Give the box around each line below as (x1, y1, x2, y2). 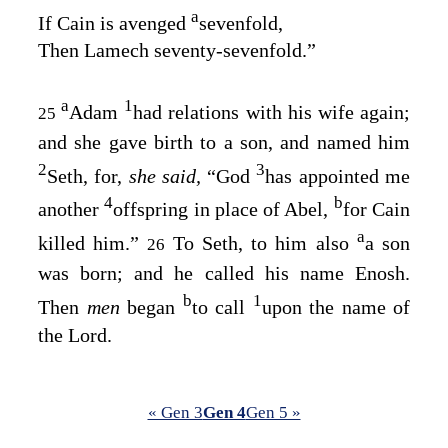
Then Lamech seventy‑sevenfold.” (38, 39, 316, 62)
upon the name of (261, 295, 410, 318)
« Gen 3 (147, 402, 203, 422)
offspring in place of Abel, (113, 198, 334, 221)
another (38, 198, 105, 221)
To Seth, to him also (172, 231, 357, 254)
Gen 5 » (245, 402, 301, 422)
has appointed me (265, 164, 411, 187)
